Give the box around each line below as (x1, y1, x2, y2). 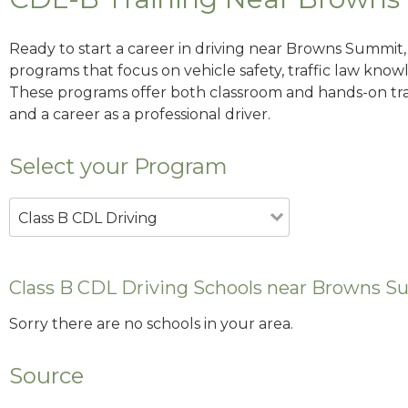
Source (9, 362, 84, 390)
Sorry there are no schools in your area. (9, 315, 293, 333)
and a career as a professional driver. (9, 105, 270, 123)
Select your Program (9, 152, 228, 179)
